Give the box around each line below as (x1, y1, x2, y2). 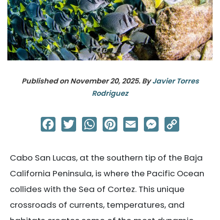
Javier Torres (152, 76, 199, 86)
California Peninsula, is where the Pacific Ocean (10, 167, 204, 179)
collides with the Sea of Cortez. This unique (10, 183, 185, 195)
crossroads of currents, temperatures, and (10, 198, 185, 211)
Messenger (159, 117, 200, 128)
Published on (21, 76, 70, 86)
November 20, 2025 (70, 76, 138, 86)
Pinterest (117, 117, 152, 128)
